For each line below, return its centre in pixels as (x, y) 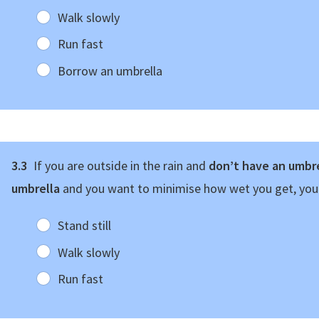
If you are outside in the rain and (120, 166)
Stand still (84, 226)
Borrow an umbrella (110, 70)
